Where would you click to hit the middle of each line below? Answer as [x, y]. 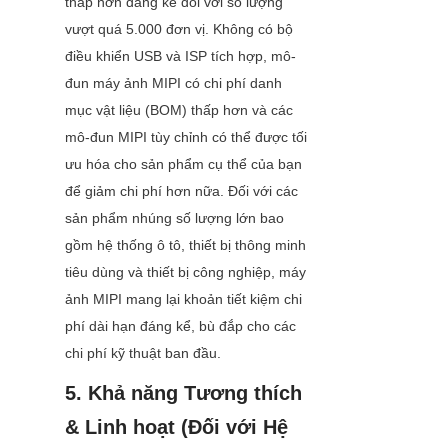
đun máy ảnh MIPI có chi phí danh [173, 83]
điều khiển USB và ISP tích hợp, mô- [180, 56]
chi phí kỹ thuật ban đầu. [143, 353]
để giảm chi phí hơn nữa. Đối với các [181, 191]
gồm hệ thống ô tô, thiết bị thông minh [185, 245]
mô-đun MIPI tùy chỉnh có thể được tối [186, 137]
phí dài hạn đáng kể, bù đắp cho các [180, 326]
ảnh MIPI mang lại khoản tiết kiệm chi [183, 299]
